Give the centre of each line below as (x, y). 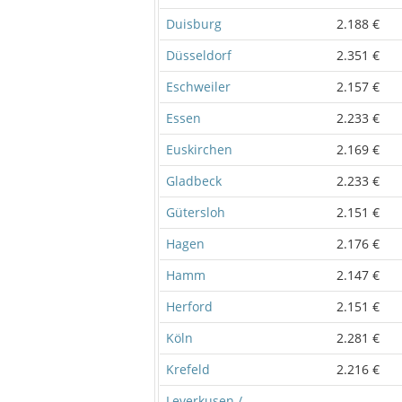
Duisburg (194, 23)
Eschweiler (198, 86)
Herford (189, 306)
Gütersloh (196, 212)
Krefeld (188, 369)
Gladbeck (194, 180)
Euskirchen (199, 149)
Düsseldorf (199, 55)
